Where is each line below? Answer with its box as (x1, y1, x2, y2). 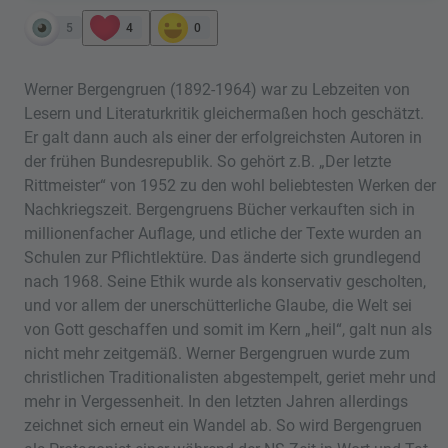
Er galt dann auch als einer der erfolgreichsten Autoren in (24, 127, 422, 147)
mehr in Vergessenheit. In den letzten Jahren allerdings (24, 391, 408, 411)
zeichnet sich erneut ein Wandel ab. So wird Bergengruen (24, 415, 422, 435)
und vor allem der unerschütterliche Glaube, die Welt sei (24, 295, 412, 315)
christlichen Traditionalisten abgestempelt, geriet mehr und (24, 367, 436, 387)
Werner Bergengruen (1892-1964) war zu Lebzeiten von (24, 79, 410, 99)
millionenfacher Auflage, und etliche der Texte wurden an (24, 223, 422, 243)
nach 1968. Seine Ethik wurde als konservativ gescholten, (24, 271, 426, 291)
